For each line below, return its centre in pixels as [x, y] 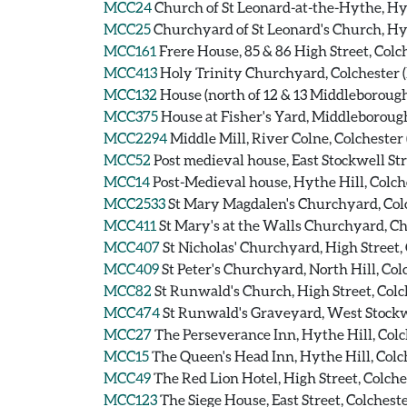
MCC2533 [134, 203]
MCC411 [130, 225]
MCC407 [132, 247]
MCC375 [131, 116]
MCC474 [132, 312]
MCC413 [130, 72]
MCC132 [130, 94]
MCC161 [130, 50]
